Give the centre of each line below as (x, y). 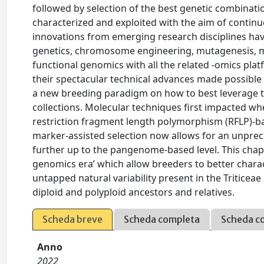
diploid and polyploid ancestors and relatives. (134, 192)
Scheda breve (73, 220)
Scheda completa (162, 220)
